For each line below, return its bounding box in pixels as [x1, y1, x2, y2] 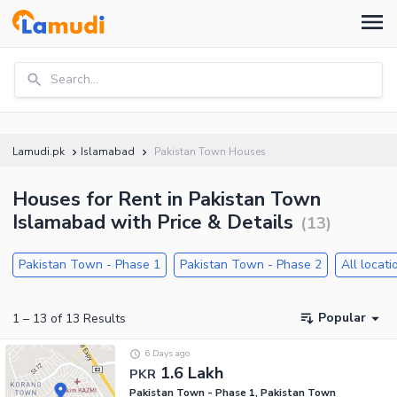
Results [80, 309, 126, 327]
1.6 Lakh [160, 362, 223, 384]
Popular [318, 309, 366, 327]
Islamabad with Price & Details [12, 209, 293, 236]
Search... [51, 71, 98, 88]
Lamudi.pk [12, 144, 65, 159]
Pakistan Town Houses [154, 144, 266, 159]
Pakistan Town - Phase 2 [180, 256, 322, 273]
